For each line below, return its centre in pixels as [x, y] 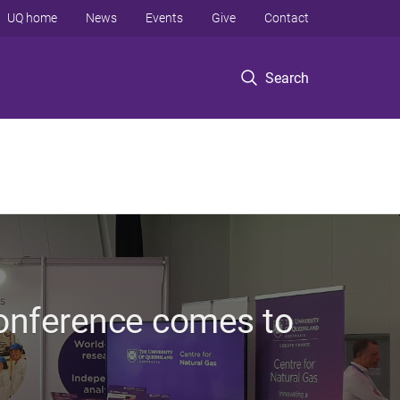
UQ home [32, 18]
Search [287, 78]
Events [164, 18]
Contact [287, 18]
